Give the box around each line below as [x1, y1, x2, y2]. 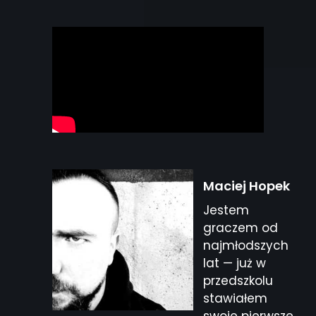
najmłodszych [203, 236, 288, 254]
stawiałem [203, 289, 267, 307]
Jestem [203, 201, 249, 219]
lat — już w [203, 254, 266, 272]
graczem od [203, 219, 278, 236]
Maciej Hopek [203, 176, 290, 195]
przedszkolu [203, 272, 273, 289]
